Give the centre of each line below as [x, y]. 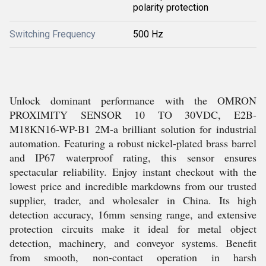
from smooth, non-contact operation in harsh [133, 257]
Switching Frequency [53, 34]
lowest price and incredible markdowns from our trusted [133, 186]
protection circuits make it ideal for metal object [133, 229]
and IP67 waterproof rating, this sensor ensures [133, 157]
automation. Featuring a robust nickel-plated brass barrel [133, 143]
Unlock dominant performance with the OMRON [133, 100]
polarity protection [171, 7]
